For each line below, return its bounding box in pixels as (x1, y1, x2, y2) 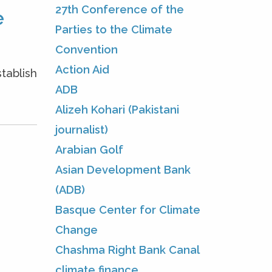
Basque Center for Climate (55, 203, 200, 216)
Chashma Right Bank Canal (55, 243, 200, 256)
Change (55, 223, 98, 236)
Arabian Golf (55, 143, 123, 156)
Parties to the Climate (55, 22, 172, 36)
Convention (55, 42, 118, 56)
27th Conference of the (55, 2, 184, 16)
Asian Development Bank (55, 163, 191, 176)
